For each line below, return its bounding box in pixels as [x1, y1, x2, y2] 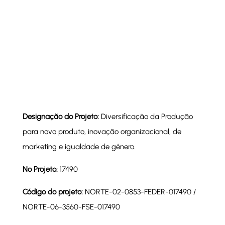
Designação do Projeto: [22, 112, 101, 122]
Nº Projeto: [22, 165, 58, 174]
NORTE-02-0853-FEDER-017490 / [84, 187, 196, 197]
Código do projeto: [22, 187, 85, 197]
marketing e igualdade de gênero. [22, 142, 136, 152]
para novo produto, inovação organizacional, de [22, 127, 181, 137]
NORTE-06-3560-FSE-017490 [22, 202, 120, 212]
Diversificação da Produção [100, 112, 193, 122]
